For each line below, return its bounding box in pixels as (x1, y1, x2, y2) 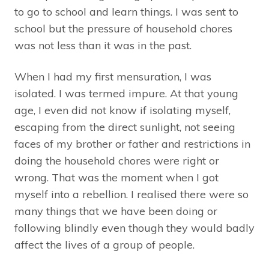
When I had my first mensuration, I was (14, 70, 211, 84)
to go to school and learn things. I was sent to (14, 5, 238, 19)
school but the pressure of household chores (14, 22, 232, 36)
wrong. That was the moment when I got (14, 171, 219, 185)
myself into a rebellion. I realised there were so (14, 187, 249, 202)
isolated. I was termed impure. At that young (14, 86, 238, 101)
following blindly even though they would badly (14, 221, 255, 235)
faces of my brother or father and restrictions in (14, 137, 250, 151)
